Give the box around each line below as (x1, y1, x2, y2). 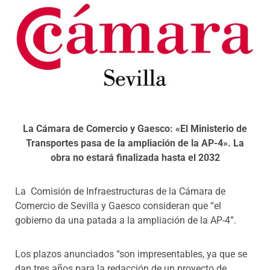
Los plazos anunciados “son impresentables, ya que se (15, 248, 247, 260)
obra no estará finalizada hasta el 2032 (50, 151, 220, 163)
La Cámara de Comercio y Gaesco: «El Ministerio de (23, 122, 247, 134)
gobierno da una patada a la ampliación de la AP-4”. (15, 214, 236, 226)
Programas (9, 10, 54, 22)
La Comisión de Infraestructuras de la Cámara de (15, 185, 225, 197)
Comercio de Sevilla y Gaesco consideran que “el (15, 199, 221, 212)
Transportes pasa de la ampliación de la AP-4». (26, 137, 231, 149)
